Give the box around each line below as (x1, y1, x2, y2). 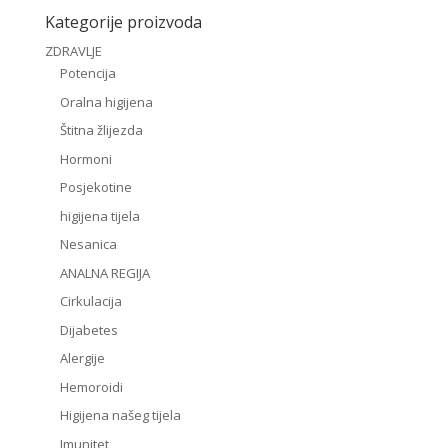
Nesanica (59, 235, 117, 254)
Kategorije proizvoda (44, 11, 202, 34)
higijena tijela (59, 206, 140, 225)
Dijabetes (59, 320, 118, 339)
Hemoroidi (59, 377, 123, 396)
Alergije (59, 349, 105, 368)
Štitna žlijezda (59, 121, 143, 140)
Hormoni (59, 149, 112, 168)
